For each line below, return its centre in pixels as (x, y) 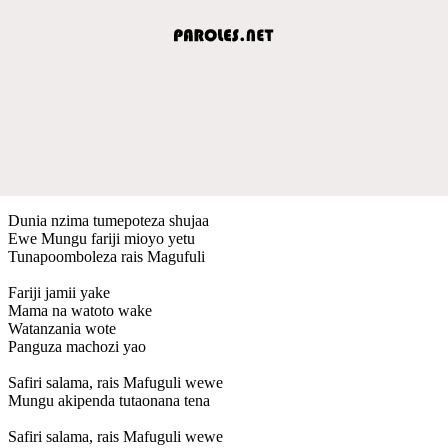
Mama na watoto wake (80, 310)
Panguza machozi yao (77, 346)
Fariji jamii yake (61, 292)
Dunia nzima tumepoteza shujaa (108, 220)
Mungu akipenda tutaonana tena (109, 400)
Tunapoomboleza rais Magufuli (106, 256)
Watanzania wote (64, 328)
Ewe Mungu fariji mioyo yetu (101, 238)
